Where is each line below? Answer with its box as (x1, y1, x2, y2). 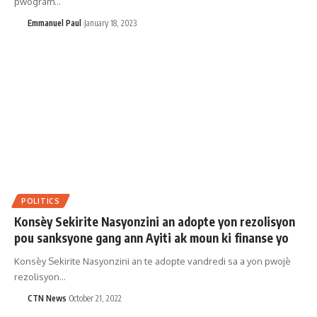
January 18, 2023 (83, 18, 137, 29)
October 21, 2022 (69, 293, 122, 304)
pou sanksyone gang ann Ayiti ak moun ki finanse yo (14, 230, 289, 246)
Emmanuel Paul (27, 18, 81, 29)
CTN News (27, 293, 67, 304)
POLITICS (21, 197, 60, 206)
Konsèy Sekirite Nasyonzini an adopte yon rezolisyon (14, 214, 295, 230)
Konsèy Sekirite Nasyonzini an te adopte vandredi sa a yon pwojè (14, 255, 291, 267)
